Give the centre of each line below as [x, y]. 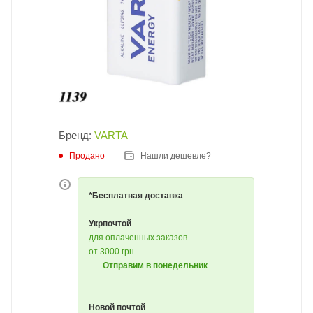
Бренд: [77, 135]
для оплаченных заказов [138, 238]
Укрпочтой [110, 224]
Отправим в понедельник [155, 265]
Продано [87, 155]
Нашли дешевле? [176, 156]
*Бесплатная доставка [136, 196]
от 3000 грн [111, 252]
